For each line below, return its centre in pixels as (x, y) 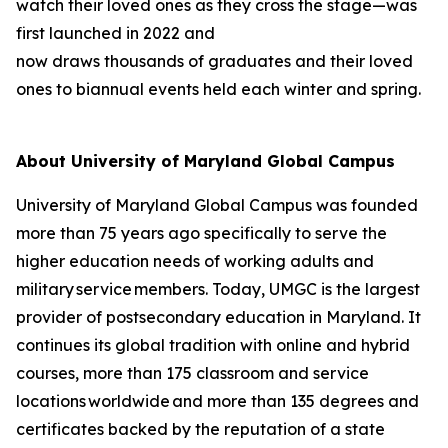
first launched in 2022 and (115, 33)
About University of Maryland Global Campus (205, 161)
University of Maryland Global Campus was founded (217, 205)
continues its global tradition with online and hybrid (213, 345)
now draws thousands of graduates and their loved (214, 61)
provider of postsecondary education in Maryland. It (218, 317)
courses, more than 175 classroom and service (192, 373)
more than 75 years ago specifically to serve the (201, 233)
